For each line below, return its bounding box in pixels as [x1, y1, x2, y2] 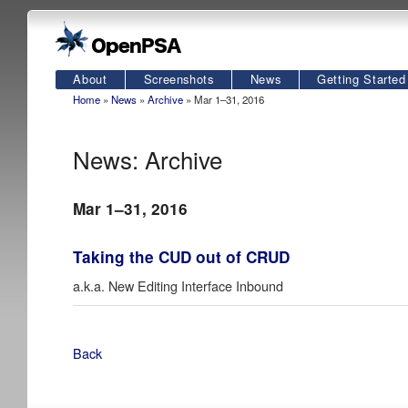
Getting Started [317, 70, 406, 87]
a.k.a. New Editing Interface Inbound [73, 275, 284, 295]
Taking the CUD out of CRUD [73, 245, 291, 268]
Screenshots [143, 70, 214, 87]
